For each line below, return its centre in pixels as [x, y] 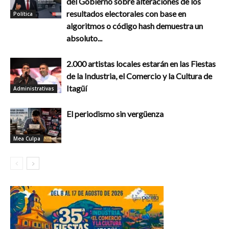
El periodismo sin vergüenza [115, 114]
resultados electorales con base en [126, 14]
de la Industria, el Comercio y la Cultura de [139, 76]
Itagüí [77, 88]
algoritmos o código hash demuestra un [135, 26]
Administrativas [34, 88]
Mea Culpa [27, 138]
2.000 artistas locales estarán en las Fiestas [141, 64]
